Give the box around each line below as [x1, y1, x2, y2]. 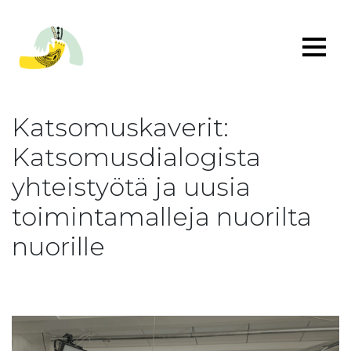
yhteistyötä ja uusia [12, 172, 251, 202]
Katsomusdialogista [12, 142, 261, 172]
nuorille [12, 231, 105, 262]
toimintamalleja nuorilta [12, 201, 312, 232]
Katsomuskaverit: [12, 112, 229, 143]
